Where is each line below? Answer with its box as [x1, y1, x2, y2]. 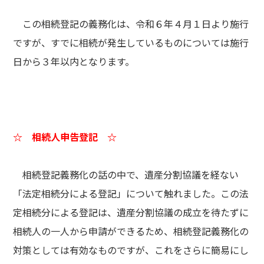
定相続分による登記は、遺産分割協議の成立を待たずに [13, 205, 249, 219]
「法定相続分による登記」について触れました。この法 [13, 186, 249, 200]
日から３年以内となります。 [13, 54, 135, 68]
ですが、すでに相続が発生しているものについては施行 [13, 35, 249, 49]
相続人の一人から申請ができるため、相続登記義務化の [13, 224, 249, 238]
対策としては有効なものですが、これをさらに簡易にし [13, 243, 249, 257]
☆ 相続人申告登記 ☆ [13, 130, 117, 144]
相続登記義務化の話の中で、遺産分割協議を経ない [13, 167, 239, 181]
